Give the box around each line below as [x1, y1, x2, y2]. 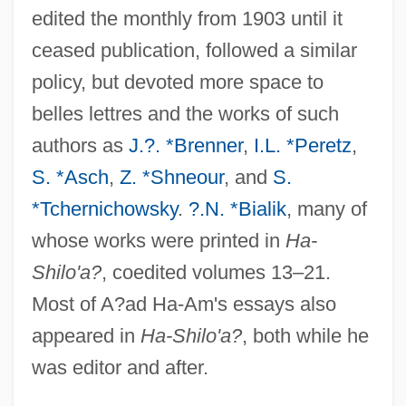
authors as [31, 133, 129, 157]
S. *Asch [31, 165, 109, 188]
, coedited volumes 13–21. [101, 260, 331, 284]
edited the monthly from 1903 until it [31, 6, 343, 30]
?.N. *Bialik [188, 197, 286, 220]
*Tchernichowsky [31, 197, 178, 220]
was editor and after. [31, 355, 208, 379]
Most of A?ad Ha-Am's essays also [31, 292, 336, 315]
